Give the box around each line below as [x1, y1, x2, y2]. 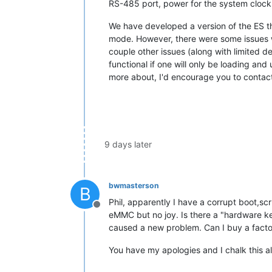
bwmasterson [109, 181, 159, 190]
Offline [96, 205, 126, 217]
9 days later [104, 139, 152, 149]
